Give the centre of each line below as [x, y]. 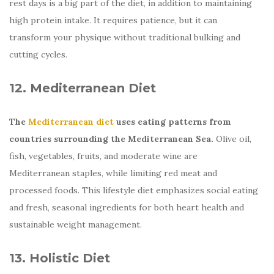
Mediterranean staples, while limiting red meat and [113, 173]
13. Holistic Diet [60, 258]
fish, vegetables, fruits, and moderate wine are [103, 156]
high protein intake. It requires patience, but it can [113, 20]
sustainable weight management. [76, 224]
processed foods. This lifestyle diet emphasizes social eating [134, 190]
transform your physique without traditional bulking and [125, 37]
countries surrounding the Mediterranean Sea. [111, 139]
